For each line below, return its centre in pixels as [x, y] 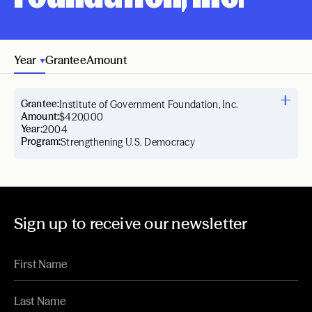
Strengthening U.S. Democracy [128, 142]
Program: [41, 141]
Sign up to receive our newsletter [131, 224]
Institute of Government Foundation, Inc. [149, 104]
